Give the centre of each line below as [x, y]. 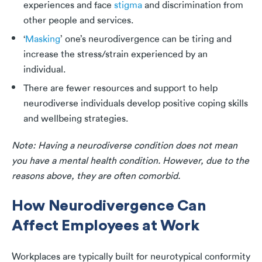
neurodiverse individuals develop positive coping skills [136, 104]
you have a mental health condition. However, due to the [130, 161]
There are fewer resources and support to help [120, 89]
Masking [43, 39]
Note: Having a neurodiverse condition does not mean [125, 146]
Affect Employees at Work [106, 225]
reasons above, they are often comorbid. [96, 176]
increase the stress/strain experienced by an [116, 55]
